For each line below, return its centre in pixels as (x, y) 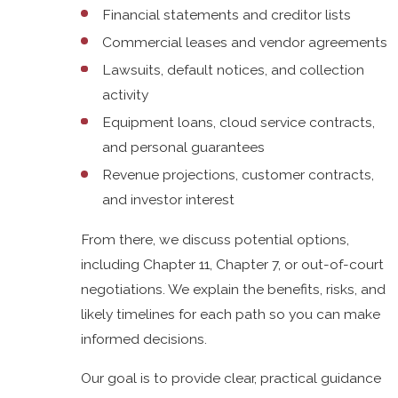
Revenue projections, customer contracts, (238, 175)
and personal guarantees (183, 147)
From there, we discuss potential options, (215, 240)
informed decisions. (144, 339)
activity (125, 94)
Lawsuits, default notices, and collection (233, 69)
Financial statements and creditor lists (226, 14)
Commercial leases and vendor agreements (244, 42)
